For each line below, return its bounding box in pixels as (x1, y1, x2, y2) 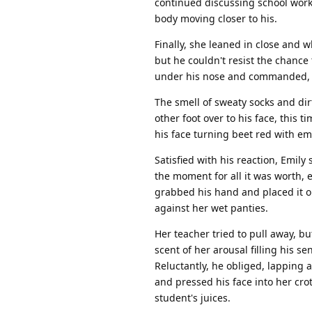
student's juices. (155, 290, 231, 304)
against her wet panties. (155, 201, 268, 214)
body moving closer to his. (155, 11, 277, 25)
